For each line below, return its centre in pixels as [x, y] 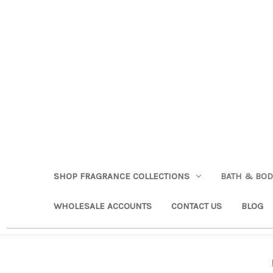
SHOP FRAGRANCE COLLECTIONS [122, 176]
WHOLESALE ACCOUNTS [103, 206]
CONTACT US [197, 206]
